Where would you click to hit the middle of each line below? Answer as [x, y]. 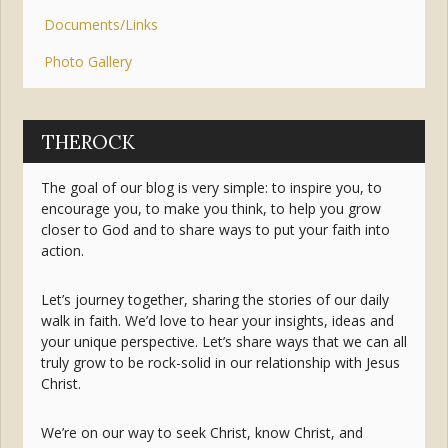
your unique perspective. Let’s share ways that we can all [223, 342]
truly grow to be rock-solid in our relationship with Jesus [220, 363]
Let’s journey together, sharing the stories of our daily [214, 300]
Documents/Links [101, 24]
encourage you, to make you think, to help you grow [210, 209]
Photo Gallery [88, 61]
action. [62, 251]
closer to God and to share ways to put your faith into [215, 230]
